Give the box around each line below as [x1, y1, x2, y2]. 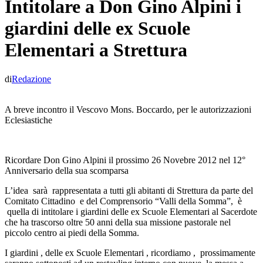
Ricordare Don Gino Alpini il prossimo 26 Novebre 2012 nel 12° [5, 154, 245, 165]
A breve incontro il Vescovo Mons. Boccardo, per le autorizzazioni [5, 104, 251, 114]
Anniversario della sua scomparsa [5, 165, 129, 176]
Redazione [12, 73, 51, 84]
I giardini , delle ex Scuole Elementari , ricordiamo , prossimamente [5, 247, 255, 258]
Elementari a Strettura [5, 39, 187, 61]
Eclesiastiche [5, 114, 52, 125]
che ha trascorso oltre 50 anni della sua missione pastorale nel [5, 217, 231, 227]
